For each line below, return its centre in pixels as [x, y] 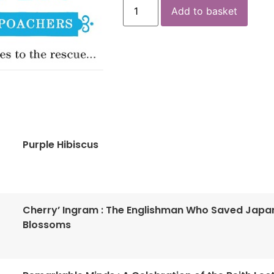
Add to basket [205, 11]
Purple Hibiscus [61, 145]
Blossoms [47, 225]
